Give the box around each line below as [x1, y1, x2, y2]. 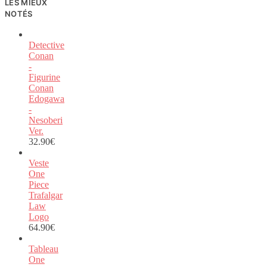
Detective [29, 39, 64, 50]
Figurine [29, 72, 60, 82]
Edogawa [29, 93, 64, 104]
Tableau [29, 243, 58, 254]
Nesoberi [29, 114, 63, 125]
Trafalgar [29, 190, 63, 200]
